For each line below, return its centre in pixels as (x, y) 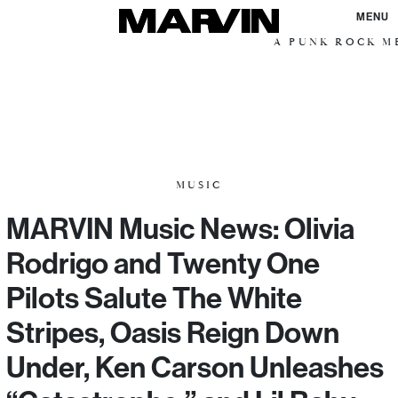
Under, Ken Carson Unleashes (195, 367)
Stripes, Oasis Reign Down (173, 332)
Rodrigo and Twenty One (163, 263)
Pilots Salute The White (154, 298)
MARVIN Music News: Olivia (180, 228)
